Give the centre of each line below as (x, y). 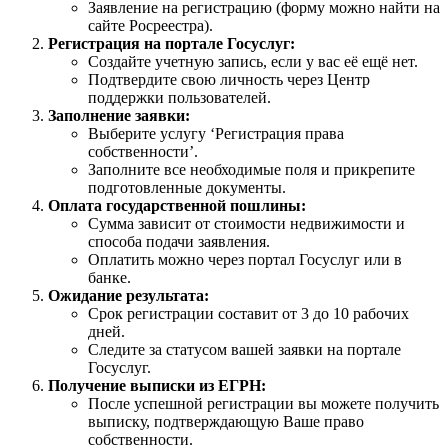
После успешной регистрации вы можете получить (263, 404)
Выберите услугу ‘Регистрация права (216, 134)
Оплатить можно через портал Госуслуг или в (245, 260)
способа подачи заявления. (179, 242)
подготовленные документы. (187, 188)
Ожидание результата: (128, 296)
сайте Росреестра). (150, 26)
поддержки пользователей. (179, 98)
